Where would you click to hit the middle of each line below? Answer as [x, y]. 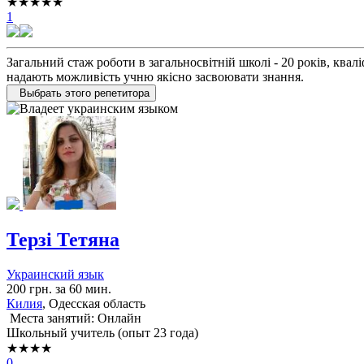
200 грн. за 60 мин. [59, 289]
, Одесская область [94, 304]
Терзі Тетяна [63, 240]
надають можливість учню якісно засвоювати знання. [155, 77]
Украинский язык [55, 275]
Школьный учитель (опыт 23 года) [102, 333]
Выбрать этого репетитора [84, 93]
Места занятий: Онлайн [74, 318]
